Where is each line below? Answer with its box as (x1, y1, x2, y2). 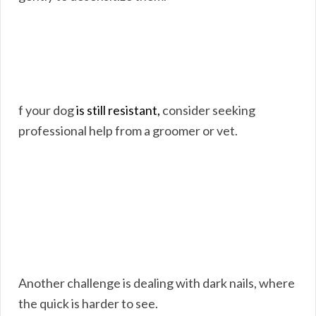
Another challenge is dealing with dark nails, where (18, 274, 295, 291)
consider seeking (160, 102, 255, 118)
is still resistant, (76, 102, 160, 118)
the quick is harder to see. (18, 295, 158, 311)
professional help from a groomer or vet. (18, 122, 238, 138)
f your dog (18, 102, 76, 118)
